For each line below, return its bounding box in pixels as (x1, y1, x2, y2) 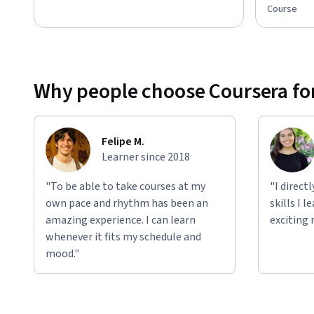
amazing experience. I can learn (46, 212, 196, 228)
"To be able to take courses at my (46, 178, 205, 194)
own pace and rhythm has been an (46, 195, 208, 211)
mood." (46, 245, 79, 261)
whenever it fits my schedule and (46, 228, 201, 245)
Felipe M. (102, 133, 144, 149)
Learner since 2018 (102, 149, 190, 165)
